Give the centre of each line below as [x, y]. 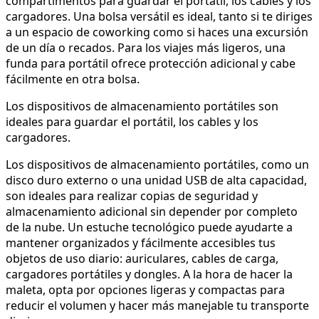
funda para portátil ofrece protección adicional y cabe [151, 64]
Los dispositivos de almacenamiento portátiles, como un [157, 165]
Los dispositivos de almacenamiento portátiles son [142, 106]
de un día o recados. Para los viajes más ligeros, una [146, 48]
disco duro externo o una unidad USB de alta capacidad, [156, 181]
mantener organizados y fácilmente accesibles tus [141, 243]
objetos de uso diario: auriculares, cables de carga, [142, 259]
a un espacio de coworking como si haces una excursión [157, 32]
